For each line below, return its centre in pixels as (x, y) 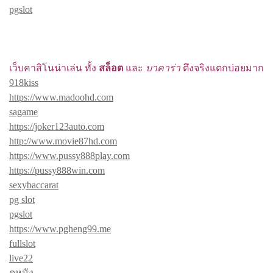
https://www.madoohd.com (61, 97)
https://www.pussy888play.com (69, 155)
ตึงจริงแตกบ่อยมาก (222, 68)
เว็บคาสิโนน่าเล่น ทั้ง (54, 68)
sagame (23, 112)
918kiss (24, 82)
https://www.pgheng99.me (60, 229)
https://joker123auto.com (57, 126)
